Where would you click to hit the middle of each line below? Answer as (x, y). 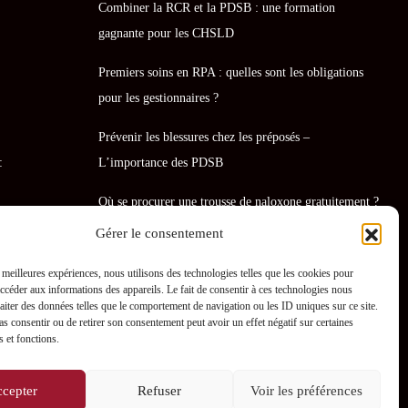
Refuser (159, 390)
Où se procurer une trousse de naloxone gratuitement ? (239, 201)
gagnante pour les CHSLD (167, 32)
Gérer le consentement (159, 233)
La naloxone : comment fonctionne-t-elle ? (209, 240)
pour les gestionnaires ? (159, 97)
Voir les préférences (307, 390)
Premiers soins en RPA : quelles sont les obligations (231, 71)
